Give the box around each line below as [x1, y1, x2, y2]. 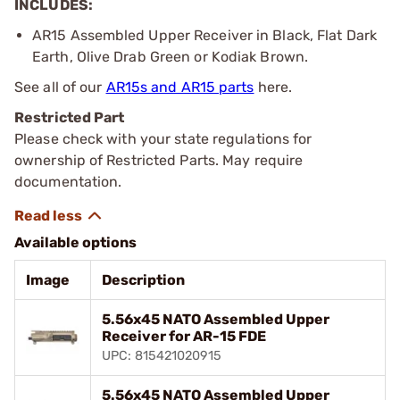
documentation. [14, 172, 122, 190]
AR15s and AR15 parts [105, 78, 254, 96]
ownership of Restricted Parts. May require [14, 151, 304, 169]
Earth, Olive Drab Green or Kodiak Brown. [32, 47, 309, 65]
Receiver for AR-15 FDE [102, 327, 266, 345]
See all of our [14, 78, 106, 96]
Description [102, 271, 185, 288]
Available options [14, 233, 137, 251]
